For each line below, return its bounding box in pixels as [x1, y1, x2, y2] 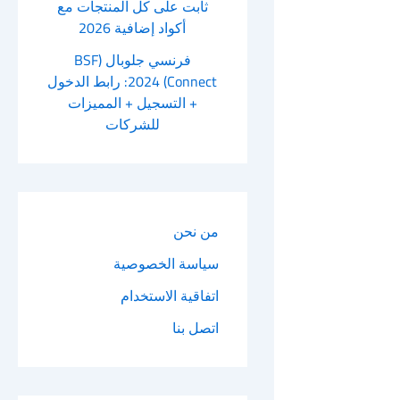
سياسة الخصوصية [112, 249, 219, 277]
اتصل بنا [171, 313, 219, 341]
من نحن [172, 217, 219, 245]
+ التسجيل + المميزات [67, 88, 197, 116]
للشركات [104, 110, 160, 137]
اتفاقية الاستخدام [120, 281, 219, 309]
